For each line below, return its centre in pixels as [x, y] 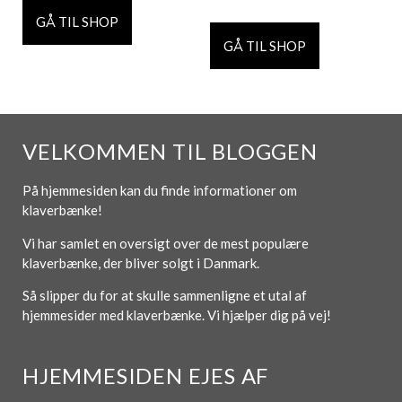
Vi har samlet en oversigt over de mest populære [166, 243]
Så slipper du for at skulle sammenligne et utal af [165, 296]
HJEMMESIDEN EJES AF [146, 375]
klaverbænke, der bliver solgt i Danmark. [142, 262]
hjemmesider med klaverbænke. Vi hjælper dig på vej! [177, 315]
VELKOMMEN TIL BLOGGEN [170, 152]
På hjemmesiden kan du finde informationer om [160, 191]
